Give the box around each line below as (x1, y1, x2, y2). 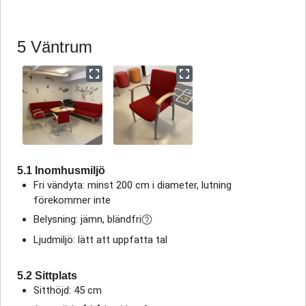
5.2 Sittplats (17, 270, 77, 282)
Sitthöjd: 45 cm (33, 284, 102, 297)
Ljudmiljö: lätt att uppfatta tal (33, 234, 167, 247)
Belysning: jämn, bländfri (33, 213, 141, 226)
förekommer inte (33, 194, 111, 207)
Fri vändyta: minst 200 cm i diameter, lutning (33, 179, 232, 192)
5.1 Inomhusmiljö (17, 165, 105, 177)
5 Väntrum (17, 37, 92, 56)
